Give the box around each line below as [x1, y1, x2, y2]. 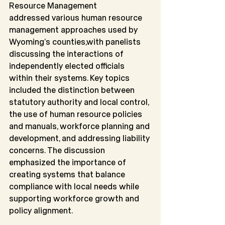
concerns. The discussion [9, 145, 107, 155]
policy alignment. [9, 205, 73, 215]
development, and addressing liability [9, 133, 152, 143]
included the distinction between [9, 85, 137, 95]
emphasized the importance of [9, 157, 128, 167]
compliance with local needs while [9, 181, 141, 191]
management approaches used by [9, 25, 140, 35]
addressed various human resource [9, 13, 144, 23]
